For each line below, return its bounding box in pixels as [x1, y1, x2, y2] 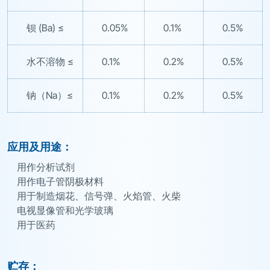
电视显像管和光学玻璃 [17, 204, 113, 217]
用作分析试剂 [17, 160, 75, 174]
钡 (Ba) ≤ [27, 21, 64, 34]
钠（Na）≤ [27, 89, 73, 102]
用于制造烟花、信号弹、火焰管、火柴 [17, 189, 181, 202]
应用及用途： [7, 139, 75, 154]
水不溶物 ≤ [27, 55, 74, 68]
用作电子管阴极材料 [17, 175, 104, 188]
